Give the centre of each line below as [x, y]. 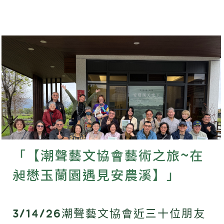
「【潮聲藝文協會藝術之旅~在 [108, 156]
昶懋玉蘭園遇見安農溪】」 [96, 176]
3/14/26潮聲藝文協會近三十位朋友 [109, 214]
